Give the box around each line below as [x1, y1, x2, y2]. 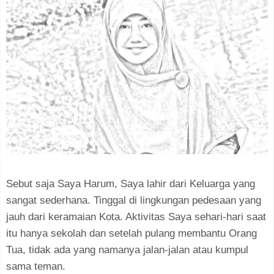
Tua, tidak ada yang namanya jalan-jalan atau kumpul [6, 243, 248, 256]
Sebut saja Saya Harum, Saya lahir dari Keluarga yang [6, 177, 255, 190]
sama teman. [6, 260, 65, 272]
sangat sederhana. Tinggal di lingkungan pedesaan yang [6, 194, 261, 206]
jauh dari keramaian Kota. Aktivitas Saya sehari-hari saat [6, 210, 266, 223]
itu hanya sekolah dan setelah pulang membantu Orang [6, 227, 257, 239]
